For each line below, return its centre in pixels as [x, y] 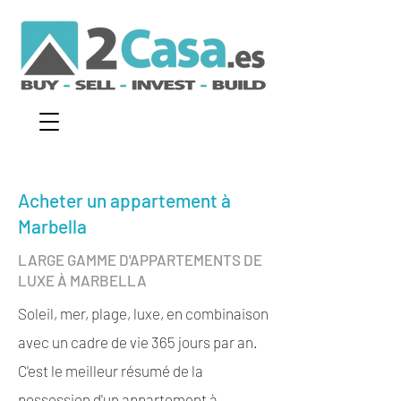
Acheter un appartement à [124, 200]
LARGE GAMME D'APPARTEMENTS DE [140, 260]
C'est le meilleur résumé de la [111, 371]
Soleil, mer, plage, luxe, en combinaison [143, 313]
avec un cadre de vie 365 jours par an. [138, 342]
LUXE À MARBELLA [82, 280]
